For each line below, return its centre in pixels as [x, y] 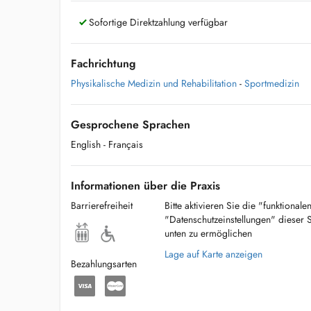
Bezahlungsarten [104, 264]
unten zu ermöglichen [208, 233]
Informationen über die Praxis [145, 186]
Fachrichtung [103, 64]
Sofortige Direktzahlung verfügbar [157, 22]
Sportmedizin [272, 83]
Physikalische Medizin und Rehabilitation [154, 83]
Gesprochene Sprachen [131, 125]
